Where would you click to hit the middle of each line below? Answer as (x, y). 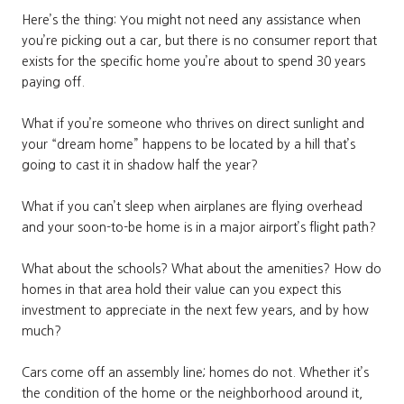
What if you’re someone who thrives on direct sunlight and (193, 124)
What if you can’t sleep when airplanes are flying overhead (192, 207)
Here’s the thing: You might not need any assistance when (191, 20)
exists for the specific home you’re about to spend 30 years (193, 62)
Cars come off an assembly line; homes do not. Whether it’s (195, 373)
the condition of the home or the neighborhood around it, (192, 394)
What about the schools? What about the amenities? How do (202, 269)
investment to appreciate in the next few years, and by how (195, 311)
